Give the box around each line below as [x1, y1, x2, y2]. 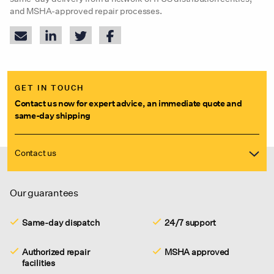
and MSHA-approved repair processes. [10, 6, 162, 17]
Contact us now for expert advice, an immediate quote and [15, 98, 242, 109]
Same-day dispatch [22, 217, 100, 228]
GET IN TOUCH [15, 83, 84, 93]
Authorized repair [22, 246, 90, 257]
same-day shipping [15, 110, 91, 121]
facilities [22, 257, 55, 268]
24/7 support [164, 217, 216, 228]
